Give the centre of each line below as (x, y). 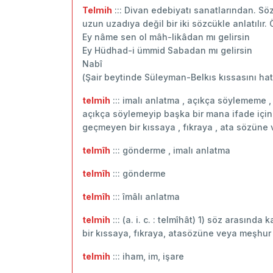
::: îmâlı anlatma (145, 196)
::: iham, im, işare (147, 256)
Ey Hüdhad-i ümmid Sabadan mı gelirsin (167, 50)
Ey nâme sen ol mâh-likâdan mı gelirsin (166, 37)
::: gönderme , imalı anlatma (170, 150)
